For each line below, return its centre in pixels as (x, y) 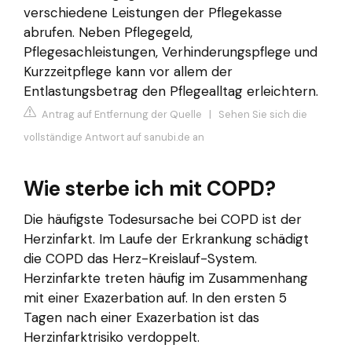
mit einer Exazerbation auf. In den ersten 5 (155, 298)
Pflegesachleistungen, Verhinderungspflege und (170, 51)
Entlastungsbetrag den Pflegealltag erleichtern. (171, 91)
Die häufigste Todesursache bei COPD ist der (163, 220)
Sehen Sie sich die (263, 115)
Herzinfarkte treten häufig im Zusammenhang (166, 279)
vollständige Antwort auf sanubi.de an (114, 137)
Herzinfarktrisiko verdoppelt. (112, 337)
